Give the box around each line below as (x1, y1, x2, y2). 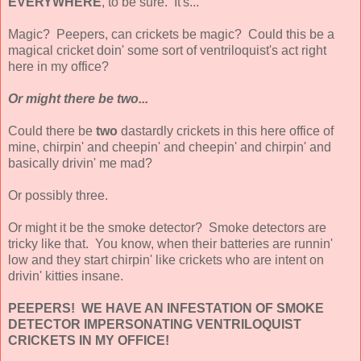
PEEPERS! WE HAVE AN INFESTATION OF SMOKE (8, 301, 324, 315)
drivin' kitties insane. (8, 268, 123, 283)
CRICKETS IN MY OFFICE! (8, 333, 169, 347)
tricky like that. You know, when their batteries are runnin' (8, 236, 333, 251)
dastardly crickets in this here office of (118, 123, 334, 138)
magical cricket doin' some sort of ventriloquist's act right (8, 43, 326, 57)
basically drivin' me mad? (8, 156, 152, 170)
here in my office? (8, 59, 109, 73)
